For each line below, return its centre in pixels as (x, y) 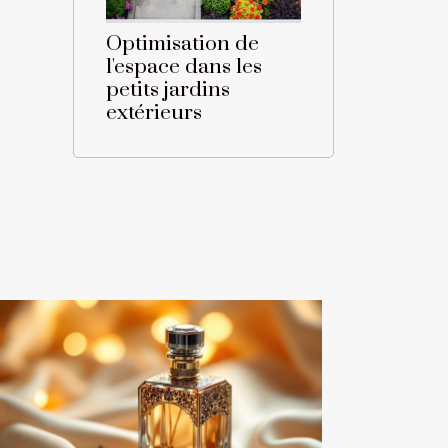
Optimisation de (182, 44)
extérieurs (154, 113)
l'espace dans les (184, 67)
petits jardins (168, 90)
